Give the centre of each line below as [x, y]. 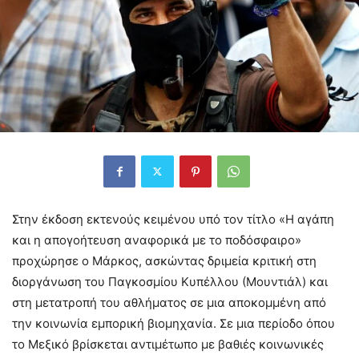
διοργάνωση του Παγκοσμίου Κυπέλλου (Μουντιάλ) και [170, 281]
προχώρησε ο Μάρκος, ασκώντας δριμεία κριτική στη [164, 260]
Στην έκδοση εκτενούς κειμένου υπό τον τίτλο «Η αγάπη [173, 219]
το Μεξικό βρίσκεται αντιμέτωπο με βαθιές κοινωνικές [168, 344]
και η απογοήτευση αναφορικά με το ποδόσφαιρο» [157, 240]
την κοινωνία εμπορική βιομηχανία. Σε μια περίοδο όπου [173, 323]
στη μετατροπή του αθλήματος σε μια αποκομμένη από [169, 302]
